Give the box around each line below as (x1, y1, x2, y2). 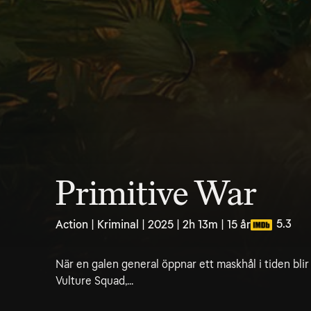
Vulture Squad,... (56, 274, 133, 287)
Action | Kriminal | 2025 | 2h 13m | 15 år (56, 218, 251, 231)
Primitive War (56, 174, 257, 213)
